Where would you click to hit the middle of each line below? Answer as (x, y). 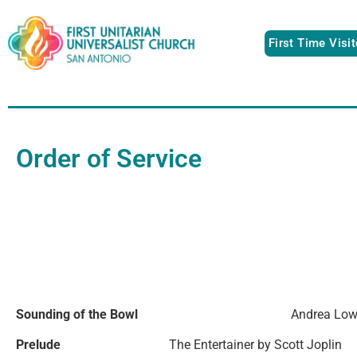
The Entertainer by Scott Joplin (255, 344)
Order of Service (109, 158)
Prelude (92, 344)
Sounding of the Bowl (153, 314)
